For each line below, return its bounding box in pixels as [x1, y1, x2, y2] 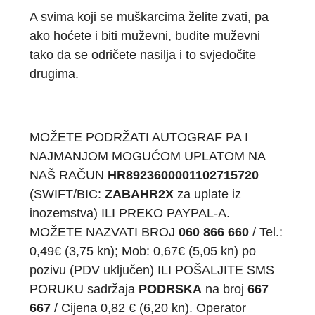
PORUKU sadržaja [30, 281, 139, 296]
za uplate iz [177, 186, 242, 201]
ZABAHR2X [101, 186, 178, 201]
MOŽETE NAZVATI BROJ [30, 224, 179, 239]
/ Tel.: [249, 224, 283, 239]
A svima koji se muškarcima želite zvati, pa [30, 9, 269, 24]
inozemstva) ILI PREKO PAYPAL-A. [30, 205, 231, 220]
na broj [202, 281, 248, 296]
